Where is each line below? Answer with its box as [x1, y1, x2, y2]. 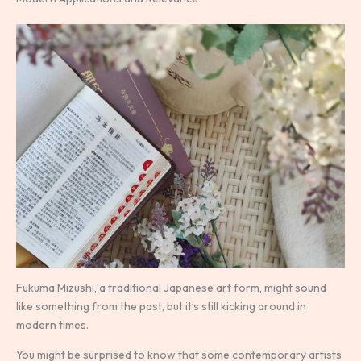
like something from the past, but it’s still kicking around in [16, 299, 306, 314]
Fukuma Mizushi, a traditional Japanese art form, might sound [16, 280, 326, 296]
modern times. [16, 317, 89, 333]
